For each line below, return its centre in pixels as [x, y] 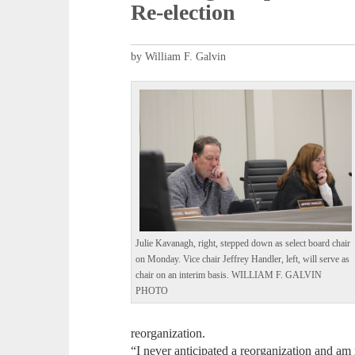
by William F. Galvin [179, 57]
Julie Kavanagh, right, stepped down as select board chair [243, 243]
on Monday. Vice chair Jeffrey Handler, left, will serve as [243, 259]
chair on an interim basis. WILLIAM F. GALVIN [229, 275]
